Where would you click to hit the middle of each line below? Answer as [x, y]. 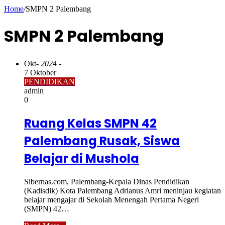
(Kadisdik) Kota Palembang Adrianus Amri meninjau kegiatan [123, 190]
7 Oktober [40, 72]
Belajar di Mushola [82, 158]
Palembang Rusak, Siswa [102, 141]
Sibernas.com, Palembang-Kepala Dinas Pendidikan [107, 181]
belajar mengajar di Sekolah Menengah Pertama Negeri [111, 199]
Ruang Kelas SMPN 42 [90, 123]
